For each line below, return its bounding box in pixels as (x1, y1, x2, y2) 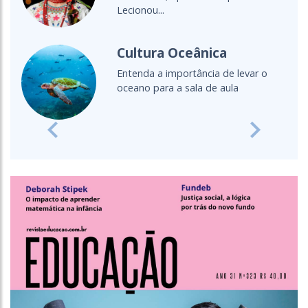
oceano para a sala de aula (116, 81, 239, 95)
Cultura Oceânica (116, 43, 227, 63)
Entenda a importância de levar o (116, 67, 267, 80)
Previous (51, 129, 97, 145)
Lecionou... (116, 3, 164, 17)
